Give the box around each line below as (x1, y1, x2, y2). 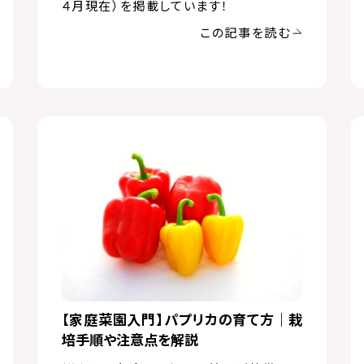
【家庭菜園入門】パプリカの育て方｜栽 (61, 308, 303, 329)
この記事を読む (200, 24, 291, 41)
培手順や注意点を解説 (61, 328, 198, 349)
